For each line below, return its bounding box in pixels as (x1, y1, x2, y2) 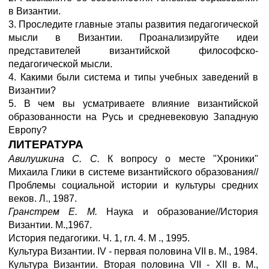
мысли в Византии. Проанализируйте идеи (8, 32, 258, 43)
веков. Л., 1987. (8, 193, 77, 204)
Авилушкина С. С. (8, 154, 107, 164)
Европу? (8, 125, 47, 135)
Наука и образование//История (106, 207, 259, 217)
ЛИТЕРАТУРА (8, 138, 83, 151)
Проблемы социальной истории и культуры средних (8, 180, 258, 190)
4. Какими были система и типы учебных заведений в (8, 72, 258, 82)
